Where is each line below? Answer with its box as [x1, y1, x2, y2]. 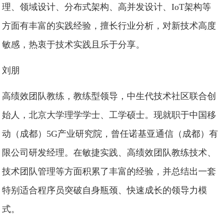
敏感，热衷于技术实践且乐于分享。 [2, 40, 145, 50]
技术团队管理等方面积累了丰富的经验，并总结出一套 [2, 166, 217, 176]
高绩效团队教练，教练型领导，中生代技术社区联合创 [2, 91, 217, 101]
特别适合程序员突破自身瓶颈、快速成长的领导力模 [2, 185, 208, 195]
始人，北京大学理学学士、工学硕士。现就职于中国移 [2, 110, 217, 120]
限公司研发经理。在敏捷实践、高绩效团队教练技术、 [2, 148, 217, 158]
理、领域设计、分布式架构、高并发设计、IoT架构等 [2, 2, 212, 12]
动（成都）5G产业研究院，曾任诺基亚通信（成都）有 [2, 129, 219, 139]
